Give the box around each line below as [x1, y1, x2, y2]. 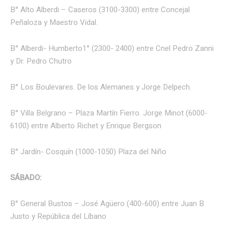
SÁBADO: [10, 172, 42, 184]
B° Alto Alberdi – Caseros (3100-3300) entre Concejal [10, 4, 190, 16]
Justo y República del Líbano [10, 211, 106, 222]
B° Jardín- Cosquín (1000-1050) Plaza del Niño [10, 146, 166, 158]
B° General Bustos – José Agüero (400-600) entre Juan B [10, 198, 204, 210]
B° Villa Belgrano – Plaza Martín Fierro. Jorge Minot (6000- [10, 107, 208, 119]
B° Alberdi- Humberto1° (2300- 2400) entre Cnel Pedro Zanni [10, 43, 214, 54]
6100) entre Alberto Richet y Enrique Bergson [10, 120, 161, 132]
